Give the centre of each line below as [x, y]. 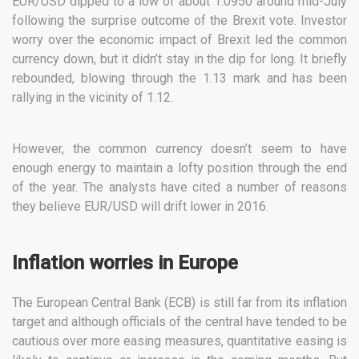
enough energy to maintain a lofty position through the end [179, 168]
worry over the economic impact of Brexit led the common [179, 40]
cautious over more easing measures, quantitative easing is [179, 341]
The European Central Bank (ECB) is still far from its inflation [179, 303]
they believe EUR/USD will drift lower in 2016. [140, 207]
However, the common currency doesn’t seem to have [179, 149]
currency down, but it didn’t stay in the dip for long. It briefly [179, 59]
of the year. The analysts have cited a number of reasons [179, 188]
